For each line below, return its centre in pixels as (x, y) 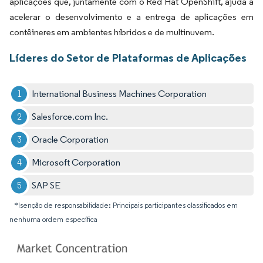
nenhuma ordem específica (53, 220)
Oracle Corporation (70, 140)
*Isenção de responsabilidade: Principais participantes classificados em (126, 205)
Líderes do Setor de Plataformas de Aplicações (128, 58)
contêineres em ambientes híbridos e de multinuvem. (112, 32)
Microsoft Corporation (76, 163)
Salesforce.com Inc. (70, 117)
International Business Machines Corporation (119, 94)
